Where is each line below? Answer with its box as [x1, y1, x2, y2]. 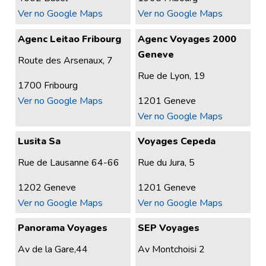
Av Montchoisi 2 [138, 242, 205, 256]
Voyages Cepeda [138, 134, 216, 148]
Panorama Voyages [18, 221, 108, 235]
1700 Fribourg [18, 78, 78, 92]
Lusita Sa [18, 134, 61, 148]
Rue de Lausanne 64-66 [18, 156, 120, 169]
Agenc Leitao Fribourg [18, 32, 122, 46]
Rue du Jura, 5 [138, 156, 195, 169]
